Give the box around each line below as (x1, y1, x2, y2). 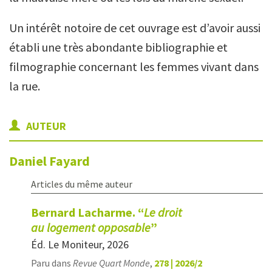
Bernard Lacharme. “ (31, 205, 144, 220)
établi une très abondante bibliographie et (9, 39, 228, 55)
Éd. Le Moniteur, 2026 (31, 237, 129, 251)
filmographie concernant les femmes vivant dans (9, 59, 259, 74)
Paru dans (31, 257, 73, 269)
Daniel (9, 152, 49, 169)
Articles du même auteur (31, 178, 132, 190)
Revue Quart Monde (73, 257, 150, 269)
